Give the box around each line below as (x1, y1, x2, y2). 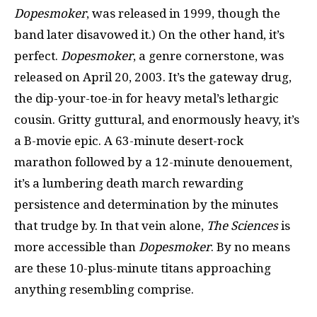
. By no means (211, 239, 290, 254)
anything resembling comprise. (14, 282, 194, 296)
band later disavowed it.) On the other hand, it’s (14, 27, 284, 42)
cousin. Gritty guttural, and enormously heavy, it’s (14, 112, 299, 127)
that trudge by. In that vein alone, (14, 218, 207, 233)
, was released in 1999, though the (86, 6, 280, 21)
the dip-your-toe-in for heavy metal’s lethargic (14, 91, 279, 105)
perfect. (14, 48, 61, 63)
